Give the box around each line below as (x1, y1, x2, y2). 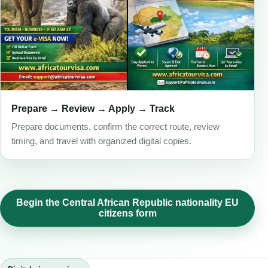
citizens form (98, 208, 157, 219)
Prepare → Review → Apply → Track (11, 103, 175, 114)
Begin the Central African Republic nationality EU (16, 197, 239, 208)
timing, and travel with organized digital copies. (11, 136, 191, 147)
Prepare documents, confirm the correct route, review (11, 122, 220, 132)
